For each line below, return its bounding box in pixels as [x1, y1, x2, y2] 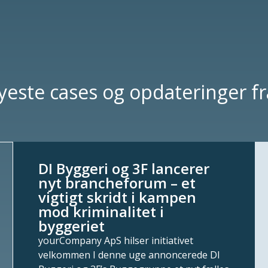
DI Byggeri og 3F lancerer [38, 158, 209, 178]
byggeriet [38, 215, 105, 236]
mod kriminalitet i [38, 201, 164, 221]
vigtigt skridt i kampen [38, 187, 196, 207]
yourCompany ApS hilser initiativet [38, 233, 193, 247]
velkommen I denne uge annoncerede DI [38, 248, 220, 261]
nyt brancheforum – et [38, 172, 196, 193]
